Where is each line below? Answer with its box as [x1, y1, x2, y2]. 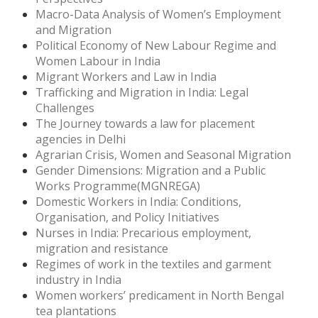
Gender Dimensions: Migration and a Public [35, 163, 265, 179]
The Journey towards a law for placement [35, 116, 255, 132]
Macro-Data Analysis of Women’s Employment [35, 6, 281, 23]
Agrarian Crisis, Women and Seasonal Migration [35, 147, 291, 163]
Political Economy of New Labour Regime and [35, 38, 276, 54]
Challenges [35, 100, 94, 116]
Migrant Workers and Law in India [35, 69, 216, 85]
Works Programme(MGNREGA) [35, 178, 200, 194]
